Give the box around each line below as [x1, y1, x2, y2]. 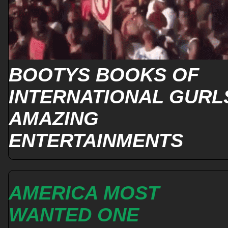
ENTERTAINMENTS [9, 130, 183, 152]
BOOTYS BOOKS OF [9, 64, 199, 86]
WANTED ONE [9, 204, 139, 225]
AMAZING [9, 108, 99, 130]
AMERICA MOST [9, 182, 159, 204]
